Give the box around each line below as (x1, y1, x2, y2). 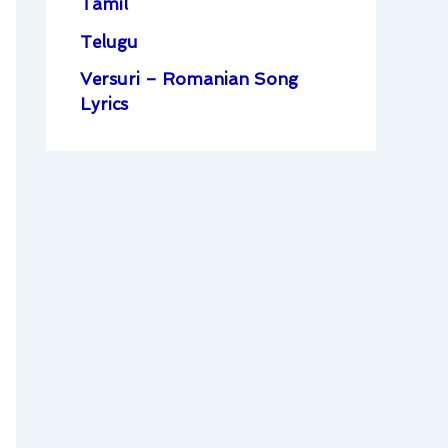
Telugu (80, 31, 138, 52)
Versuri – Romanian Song (80, 69, 298, 90)
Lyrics (80, 94, 128, 115)
